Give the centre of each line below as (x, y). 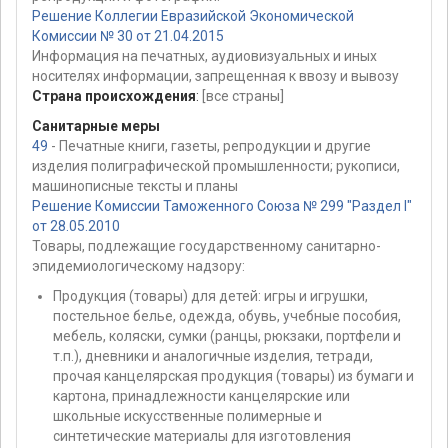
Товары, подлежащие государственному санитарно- (206, 246)
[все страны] (243, 96)
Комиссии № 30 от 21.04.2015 (128, 36)
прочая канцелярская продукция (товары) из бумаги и (233, 376)
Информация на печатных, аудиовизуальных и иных (204, 56)
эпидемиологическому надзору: (138, 266)
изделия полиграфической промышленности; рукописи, (216, 166)
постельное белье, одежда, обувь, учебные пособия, (227, 316)
